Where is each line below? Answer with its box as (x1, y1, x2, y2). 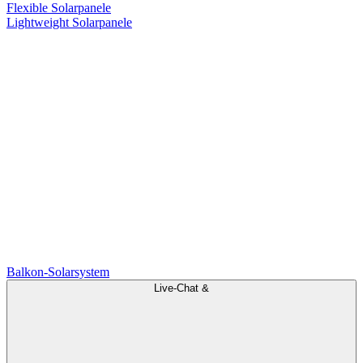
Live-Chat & (154, 281, 209, 294)
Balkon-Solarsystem (6, 264, 109, 279)
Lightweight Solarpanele (6, 15, 132, 29)
